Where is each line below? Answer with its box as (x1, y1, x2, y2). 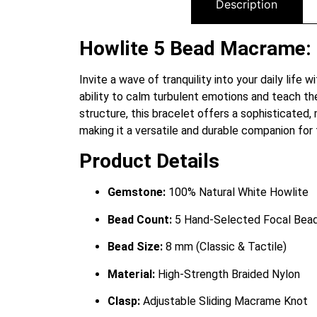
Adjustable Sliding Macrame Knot (140, 294, 308, 308)
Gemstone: (108, 185, 166, 200)
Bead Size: (108, 240, 163, 254)
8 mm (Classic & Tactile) (163, 240, 287, 254)
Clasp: (108, 294, 140, 308)
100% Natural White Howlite (166, 185, 309, 200)
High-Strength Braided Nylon (155, 267, 300, 281)
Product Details (79, 149, 219, 173)
